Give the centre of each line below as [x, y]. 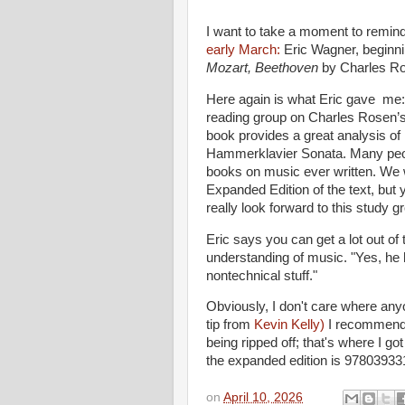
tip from [230, 325]
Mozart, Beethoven [264, 67]
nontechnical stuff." [264, 275]
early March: [243, 49]
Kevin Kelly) [291, 325]
